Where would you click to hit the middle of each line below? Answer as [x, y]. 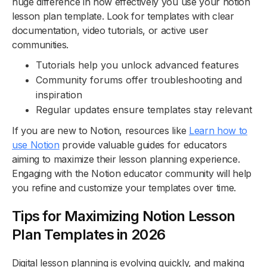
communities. [41, 45]
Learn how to [218, 131]
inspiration [59, 95]
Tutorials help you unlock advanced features [137, 65]
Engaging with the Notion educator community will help [132, 174]
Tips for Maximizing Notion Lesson [124, 216]
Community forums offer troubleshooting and [139, 80]
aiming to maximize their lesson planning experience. [126, 159]
